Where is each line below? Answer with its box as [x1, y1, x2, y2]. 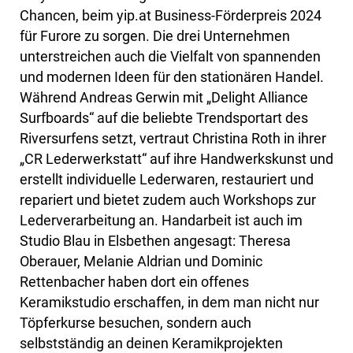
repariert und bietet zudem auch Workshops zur [20, 191, 316, 209]
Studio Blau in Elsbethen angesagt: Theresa [20, 232, 291, 250]
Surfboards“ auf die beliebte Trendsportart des [20, 110, 308, 127]
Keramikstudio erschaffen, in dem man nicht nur [20, 294, 319, 311]
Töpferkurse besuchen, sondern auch [20, 314, 251, 332]
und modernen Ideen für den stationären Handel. [20, 69, 324, 86]
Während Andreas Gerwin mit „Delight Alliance [20, 89, 308, 106]
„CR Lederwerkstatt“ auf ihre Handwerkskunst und [20, 150, 333, 168]
